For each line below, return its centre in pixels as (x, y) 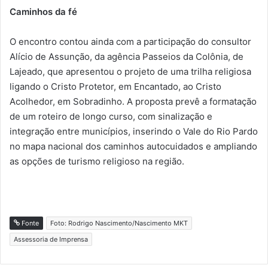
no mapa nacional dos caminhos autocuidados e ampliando (133, 146)
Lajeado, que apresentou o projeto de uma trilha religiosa (130, 71)
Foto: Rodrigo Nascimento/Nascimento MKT (119, 223)
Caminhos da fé (43, 11)
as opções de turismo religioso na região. (97, 161)
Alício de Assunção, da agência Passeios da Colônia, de (127, 56)
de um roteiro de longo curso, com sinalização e (111, 116)
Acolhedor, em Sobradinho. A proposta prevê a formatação (133, 101)
